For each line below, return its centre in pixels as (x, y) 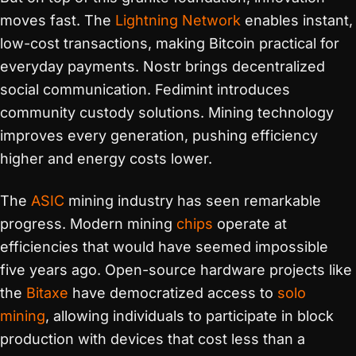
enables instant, (297, 20)
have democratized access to (173, 293)
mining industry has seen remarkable (193, 201)
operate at (250, 224)
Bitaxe (47, 293)
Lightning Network (178, 20)
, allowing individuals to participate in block (190, 316)
